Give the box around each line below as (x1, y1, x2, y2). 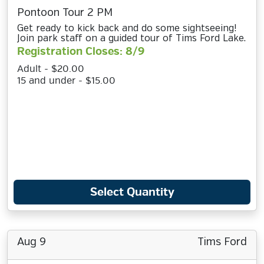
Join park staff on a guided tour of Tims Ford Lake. (17, 34, 246, 44)
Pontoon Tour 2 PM (17, 8, 113, 18)
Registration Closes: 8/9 (17, 45, 144, 58)
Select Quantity (90, 185, 174, 199)
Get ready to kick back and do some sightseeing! (17, 24, 236, 34)
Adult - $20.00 (17, 63, 84, 75)
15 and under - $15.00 (17, 75, 115, 87)
